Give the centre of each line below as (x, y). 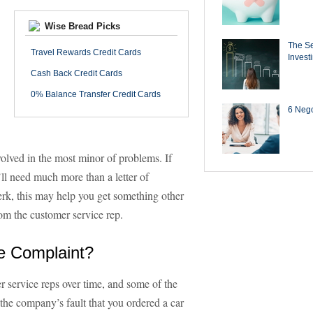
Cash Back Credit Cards (77, 73)
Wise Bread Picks (81, 26)
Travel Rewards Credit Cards (86, 52)
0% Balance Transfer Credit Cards (96, 94)
